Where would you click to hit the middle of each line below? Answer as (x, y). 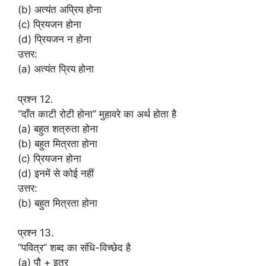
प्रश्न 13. (36, 233)
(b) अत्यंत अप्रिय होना (60, 9)
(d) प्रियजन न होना (55, 39)
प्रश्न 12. (36, 99)
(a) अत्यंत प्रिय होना (56, 69)
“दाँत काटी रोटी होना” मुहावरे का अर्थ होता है (97, 114)
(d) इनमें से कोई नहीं (56, 173)
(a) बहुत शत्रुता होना (58, 129)
